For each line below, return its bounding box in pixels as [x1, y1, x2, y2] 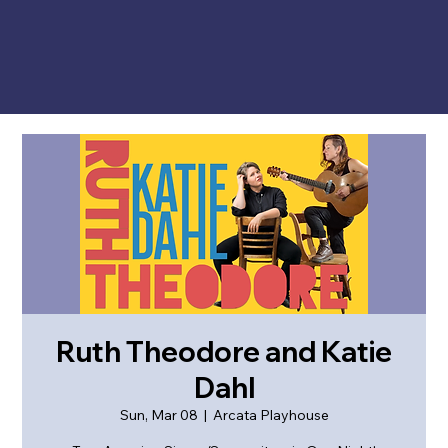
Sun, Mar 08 [119, 405, 198, 424]
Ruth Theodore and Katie [56, 333, 392, 369]
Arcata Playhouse [212, 405, 329, 424]
